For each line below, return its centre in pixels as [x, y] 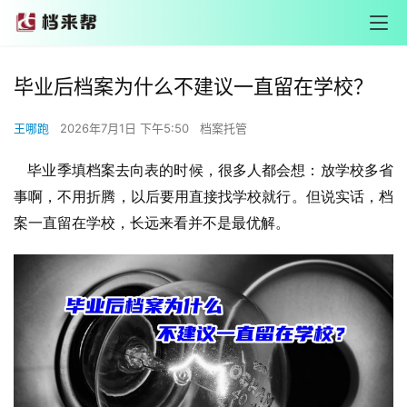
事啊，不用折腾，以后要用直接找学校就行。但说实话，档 [203, 197]
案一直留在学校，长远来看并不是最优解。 [152, 223]
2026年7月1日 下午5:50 [126, 128]
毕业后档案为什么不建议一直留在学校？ [194, 86]
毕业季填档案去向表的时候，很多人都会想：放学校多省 [211, 170]
